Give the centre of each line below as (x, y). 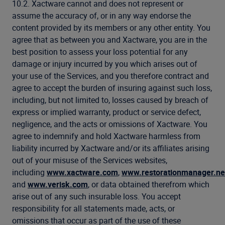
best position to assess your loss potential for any (100, 52)
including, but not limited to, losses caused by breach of (110, 100)
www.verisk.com (58, 184)
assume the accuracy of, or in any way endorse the (101, 16)
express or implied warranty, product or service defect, (106, 112)
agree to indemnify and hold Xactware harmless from (106, 136)
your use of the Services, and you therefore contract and (110, 76)
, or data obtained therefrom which (149, 184)
